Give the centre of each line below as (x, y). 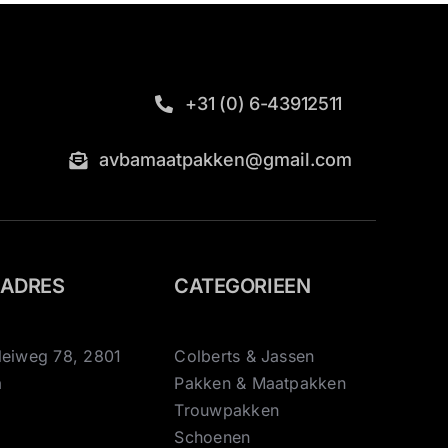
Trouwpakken (226, 409)
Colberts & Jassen (244, 355)
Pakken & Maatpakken (260, 382)
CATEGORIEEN (242, 285)
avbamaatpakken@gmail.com (226, 159)
